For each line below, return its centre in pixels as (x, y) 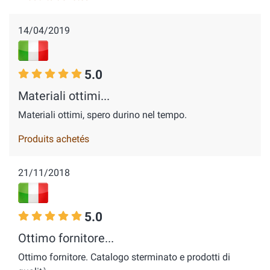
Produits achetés (54, 139)
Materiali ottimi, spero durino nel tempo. (102, 115)
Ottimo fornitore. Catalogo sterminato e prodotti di (124, 257)
